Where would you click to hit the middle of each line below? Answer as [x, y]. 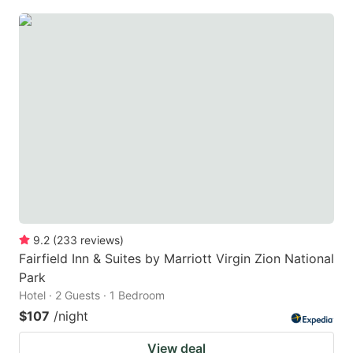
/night [71, 316]
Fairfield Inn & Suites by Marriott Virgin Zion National [176, 258]
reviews [100, 240]
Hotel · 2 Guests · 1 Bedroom [92, 295]
